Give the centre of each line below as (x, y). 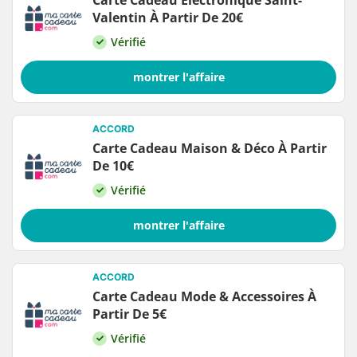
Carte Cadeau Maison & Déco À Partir (210, 149)
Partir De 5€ (129, 314)
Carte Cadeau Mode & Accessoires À (204, 297)
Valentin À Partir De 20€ (168, 18)
